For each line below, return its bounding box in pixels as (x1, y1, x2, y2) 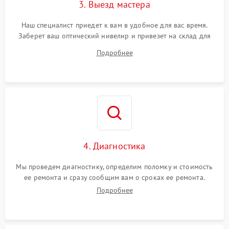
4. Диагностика (83, 140, 146, 152)
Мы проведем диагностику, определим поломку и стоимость (16, 162, 213, 171)
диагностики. (93, 42, 136, 51)
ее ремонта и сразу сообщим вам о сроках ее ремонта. (24, 173, 205, 182)
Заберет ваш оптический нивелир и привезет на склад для (18, 31, 211, 40)
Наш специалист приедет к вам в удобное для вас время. (21, 20, 208, 30)
